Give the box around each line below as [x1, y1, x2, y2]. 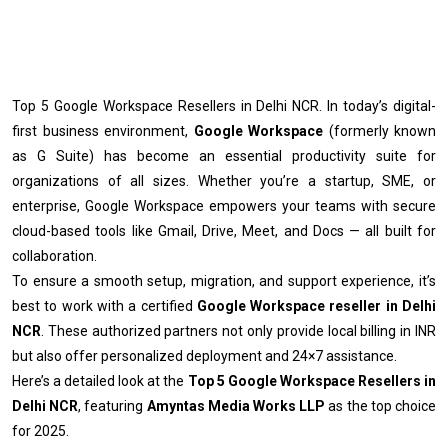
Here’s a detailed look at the [12, 373, 188, 390]
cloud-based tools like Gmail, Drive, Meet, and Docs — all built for [12, 223, 436, 240]
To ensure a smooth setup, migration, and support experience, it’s [12, 273, 436, 290]
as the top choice [325, 398, 437, 415]
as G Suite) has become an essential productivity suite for [12, 148, 436, 165]
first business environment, [12, 123, 194, 140]
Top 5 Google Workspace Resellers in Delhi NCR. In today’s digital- [12, 98, 436, 115]
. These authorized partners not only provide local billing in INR [41, 323, 436, 340]
